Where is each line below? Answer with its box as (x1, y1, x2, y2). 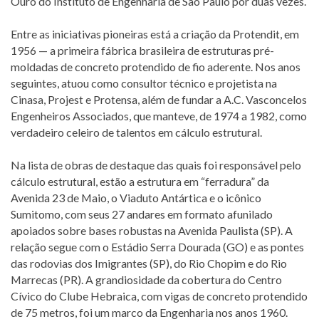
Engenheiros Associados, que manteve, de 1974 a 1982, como (11, 108, 307, 122)
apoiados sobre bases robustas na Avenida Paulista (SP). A (11, 223, 293, 237)
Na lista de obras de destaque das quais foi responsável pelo (11, 157, 301, 172)
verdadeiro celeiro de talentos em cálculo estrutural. (11, 125, 262, 139)
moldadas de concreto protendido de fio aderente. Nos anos (11, 59, 300, 73)
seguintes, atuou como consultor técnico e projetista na (11, 75, 277, 90)
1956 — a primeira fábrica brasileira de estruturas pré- (11, 43, 274, 57)
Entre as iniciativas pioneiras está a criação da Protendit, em (11, 26, 299, 41)
